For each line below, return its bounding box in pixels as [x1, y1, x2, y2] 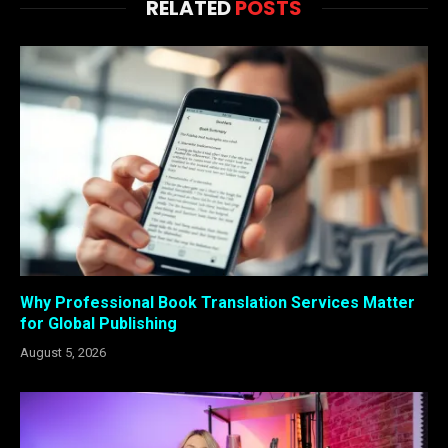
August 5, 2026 [20, 344, 106, 360]
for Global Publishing [20, 313, 177, 333]
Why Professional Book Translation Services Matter [20, 292, 415, 312]
